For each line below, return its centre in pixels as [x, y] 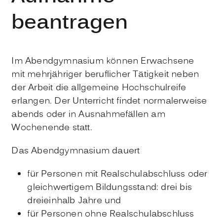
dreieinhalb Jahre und [74, 201]
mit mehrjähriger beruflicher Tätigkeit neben [105, 74]
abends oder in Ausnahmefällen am [88, 114]
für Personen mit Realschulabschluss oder [117, 174]
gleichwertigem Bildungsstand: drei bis [110, 187]
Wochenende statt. [52, 128]
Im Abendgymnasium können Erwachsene [103, 61]
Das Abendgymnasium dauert [76, 151]
